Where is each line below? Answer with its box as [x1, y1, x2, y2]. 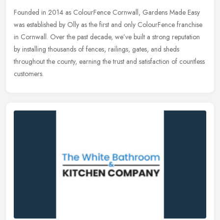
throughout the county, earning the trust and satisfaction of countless [14, 56, 205, 66]
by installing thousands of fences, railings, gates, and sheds [14, 44, 179, 54]
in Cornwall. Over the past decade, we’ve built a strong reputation [14, 31, 200, 42]
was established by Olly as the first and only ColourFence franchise [14, 19, 202, 29]
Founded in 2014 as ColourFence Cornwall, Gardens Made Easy [14, 7, 200, 17]
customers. [14, 68, 44, 79]
